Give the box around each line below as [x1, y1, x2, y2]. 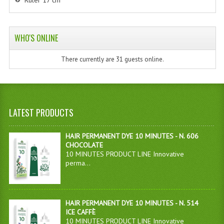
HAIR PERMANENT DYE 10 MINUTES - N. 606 [65, 131, 198, 140]
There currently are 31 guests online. [60, 54, 164, 63]
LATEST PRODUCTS [8, 106, 73, 119]
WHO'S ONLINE [14, 31, 58, 44]
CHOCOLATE [65, 140, 103, 149]
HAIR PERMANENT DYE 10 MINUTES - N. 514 [65, 198, 198, 208]
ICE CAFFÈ [65, 207, 95, 217]
